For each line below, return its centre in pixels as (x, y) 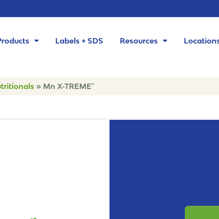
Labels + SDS (79, 41)
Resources (139, 41)
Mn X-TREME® (68, 86)
